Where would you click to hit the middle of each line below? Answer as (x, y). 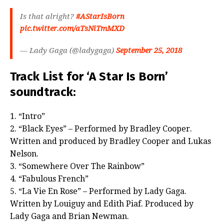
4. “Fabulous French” (49, 179)
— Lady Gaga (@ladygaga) (68, 51)
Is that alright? (48, 17)
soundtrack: (43, 92)
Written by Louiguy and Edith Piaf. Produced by (102, 204)
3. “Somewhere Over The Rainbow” (77, 166)
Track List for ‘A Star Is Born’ (89, 77)
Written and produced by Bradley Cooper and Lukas (110, 141)
